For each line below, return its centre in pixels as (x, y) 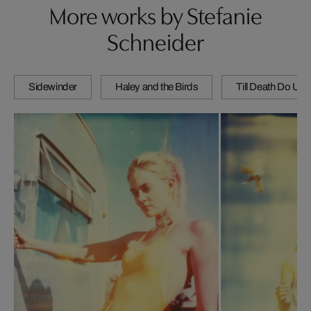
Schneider (155, 40)
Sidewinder (53, 86)
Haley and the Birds (157, 86)
